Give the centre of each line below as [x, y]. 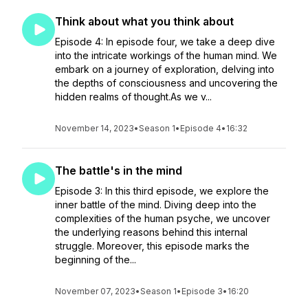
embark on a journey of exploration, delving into [165, 69]
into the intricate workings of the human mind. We [166, 55]
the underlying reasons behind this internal [151, 232]
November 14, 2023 [95, 128]
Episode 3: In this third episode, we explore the [162, 191]
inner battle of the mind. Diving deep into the [156, 205]
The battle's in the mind [119, 170]
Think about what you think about [144, 21]
